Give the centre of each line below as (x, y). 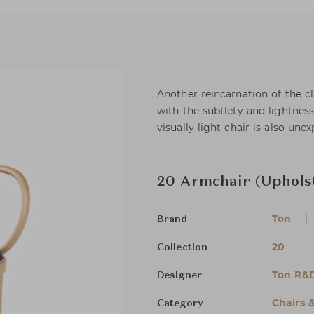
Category (180, 303)
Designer (179, 275)
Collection (182, 247)
